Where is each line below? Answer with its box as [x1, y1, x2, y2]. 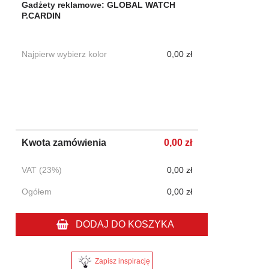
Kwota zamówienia [22, 138, 107, 148]
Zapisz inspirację [94, 256, 150, 265]
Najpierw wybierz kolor [22, 49, 107, 59]
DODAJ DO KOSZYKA [75, 219, 174, 230]
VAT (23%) [22, 165, 62, 175]
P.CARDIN [22, 11, 61, 21]
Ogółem [22, 187, 52, 197]
